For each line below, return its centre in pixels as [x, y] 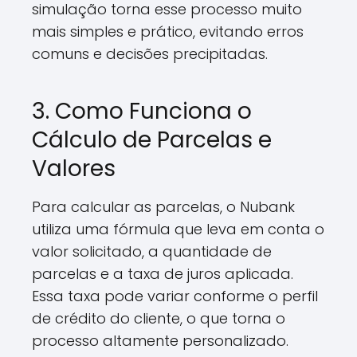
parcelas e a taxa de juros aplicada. [163, 274]
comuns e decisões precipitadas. [150, 54]
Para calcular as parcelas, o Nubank [163, 207]
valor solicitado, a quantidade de [152, 251]
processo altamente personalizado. [160, 341]
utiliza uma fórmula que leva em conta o [178, 229]
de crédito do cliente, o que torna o [159, 318]
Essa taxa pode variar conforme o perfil [175, 296]
